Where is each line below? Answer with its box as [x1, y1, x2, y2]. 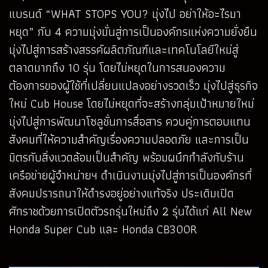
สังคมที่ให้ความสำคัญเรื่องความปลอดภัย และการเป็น [9, 130, 249, 150]
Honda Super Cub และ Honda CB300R [9, 220, 197, 239]
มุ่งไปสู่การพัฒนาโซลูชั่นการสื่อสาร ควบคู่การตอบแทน [9, 112, 251, 132]
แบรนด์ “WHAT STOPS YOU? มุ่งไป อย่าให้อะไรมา [9, 4, 241, 24]
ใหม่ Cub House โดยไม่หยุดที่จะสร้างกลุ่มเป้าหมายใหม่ [9, 94, 254, 114]
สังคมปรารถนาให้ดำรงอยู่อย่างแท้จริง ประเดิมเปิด [9, 184, 234, 203]
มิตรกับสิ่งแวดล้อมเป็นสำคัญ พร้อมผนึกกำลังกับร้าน [9, 148, 244, 167]
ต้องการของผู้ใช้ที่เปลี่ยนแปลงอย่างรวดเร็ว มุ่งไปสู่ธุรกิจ [9, 76, 258, 96]
